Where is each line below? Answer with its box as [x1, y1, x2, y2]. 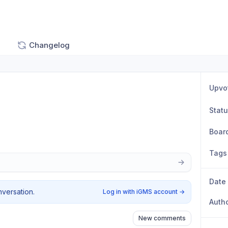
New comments [138, 214, 186, 222]
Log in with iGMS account [103, 188, 178, 195]
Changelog [29, 40, 70, 50]
